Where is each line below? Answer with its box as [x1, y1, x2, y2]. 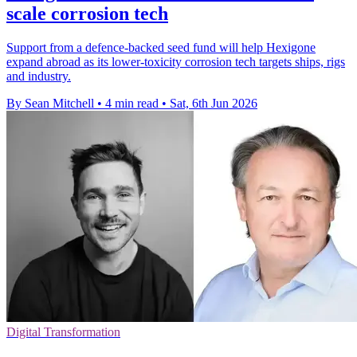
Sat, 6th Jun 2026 [170, 96, 257, 110]
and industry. [6, 69, 71, 83]
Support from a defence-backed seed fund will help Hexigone [6, 40, 316, 54]
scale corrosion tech [6, 2, 168, 24]
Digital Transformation [6, 324, 120, 339]
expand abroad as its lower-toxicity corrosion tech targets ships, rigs [6, 54, 345, 69]
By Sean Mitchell [6, 96, 94, 110]
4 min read [105, 96, 159, 110]
